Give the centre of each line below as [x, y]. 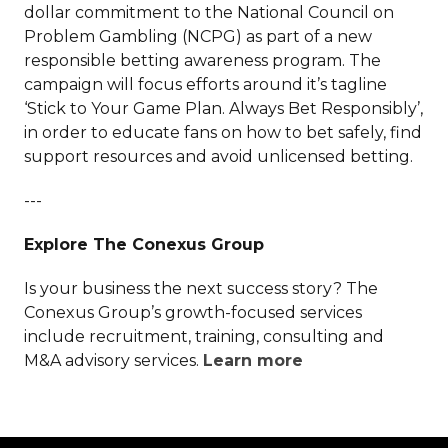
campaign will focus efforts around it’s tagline [205, 85]
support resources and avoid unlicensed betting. [218, 157]
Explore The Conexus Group [144, 245]
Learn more [253, 361]
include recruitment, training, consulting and [204, 337]
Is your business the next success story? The [201, 289]
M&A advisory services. [113, 361]
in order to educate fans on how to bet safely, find [223, 133]
